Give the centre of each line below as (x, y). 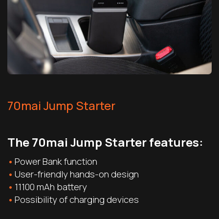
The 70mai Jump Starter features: (105, 142)
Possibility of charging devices (77, 199)
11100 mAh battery (51, 186)
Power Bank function (56, 161)
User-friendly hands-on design (77, 174)
